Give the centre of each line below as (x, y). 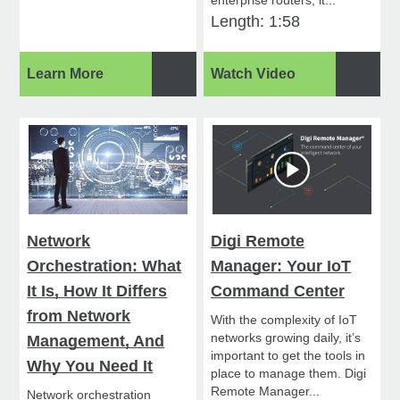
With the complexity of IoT (284, 320)
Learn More (66, 74)
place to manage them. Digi (289, 374)
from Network (79, 317)
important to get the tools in (288, 356)
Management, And (96, 342)
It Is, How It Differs (97, 292)
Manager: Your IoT (281, 267)
